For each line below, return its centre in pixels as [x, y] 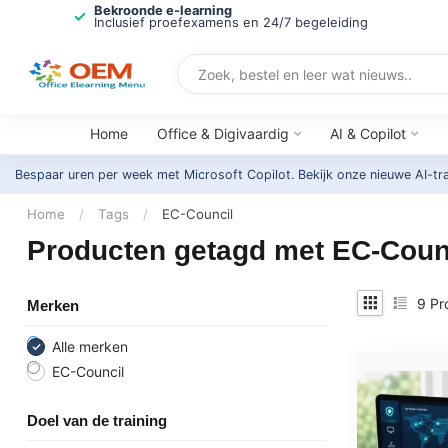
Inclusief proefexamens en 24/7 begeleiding [230, 22]
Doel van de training [97, 420]
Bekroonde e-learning [162, 10]
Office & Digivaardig [222, 133]
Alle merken [90, 346]
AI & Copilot [367, 133]
